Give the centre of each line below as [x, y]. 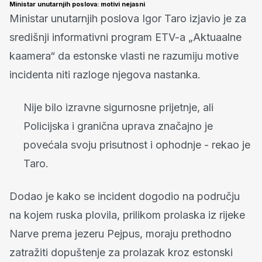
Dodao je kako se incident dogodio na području [125, 196]
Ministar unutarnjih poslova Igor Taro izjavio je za [128, 18]
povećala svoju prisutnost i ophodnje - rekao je [137, 144]
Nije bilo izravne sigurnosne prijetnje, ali [118, 107]
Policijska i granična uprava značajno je [118, 126]
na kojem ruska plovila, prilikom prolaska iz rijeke [127, 215]
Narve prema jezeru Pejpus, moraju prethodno [120, 233]
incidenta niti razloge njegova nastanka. [105, 74]
